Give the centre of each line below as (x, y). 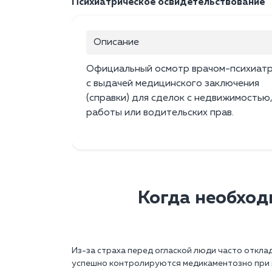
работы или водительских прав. (160, 113)
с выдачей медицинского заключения (173, 84)
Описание (116, 43)
